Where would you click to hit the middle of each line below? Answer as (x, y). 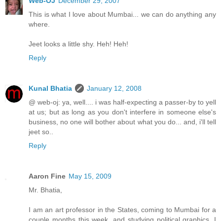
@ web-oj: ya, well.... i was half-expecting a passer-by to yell (122, 102)
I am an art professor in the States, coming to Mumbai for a (122, 210)
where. (39, 24)
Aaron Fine (47, 176)
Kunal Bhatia (50, 89)
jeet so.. (41, 132)
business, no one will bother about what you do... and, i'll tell (122, 122)
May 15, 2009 (90, 176)
